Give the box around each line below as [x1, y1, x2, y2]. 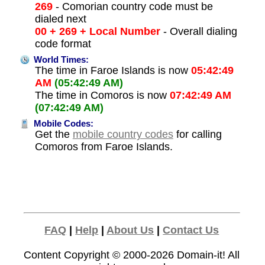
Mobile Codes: [31, 119, 93, 129]
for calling [173, 128, 222, 141]
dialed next [34, 13, 86, 25]
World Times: [31, 55, 89, 65]
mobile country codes [72, 128, 173, 141]
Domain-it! [177, 249, 226, 261]
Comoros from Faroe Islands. [34, 141, 173, 153]
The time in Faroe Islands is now [34, 64, 191, 77]
